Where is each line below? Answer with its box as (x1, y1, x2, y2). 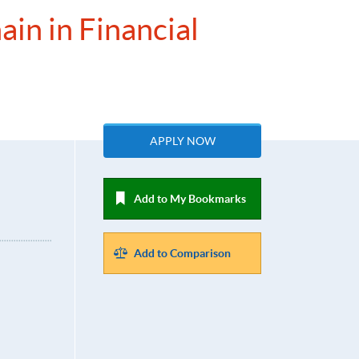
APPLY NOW (149, 135, 216, 148)
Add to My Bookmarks (134, 192, 247, 206)
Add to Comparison (134, 247, 232, 260)
